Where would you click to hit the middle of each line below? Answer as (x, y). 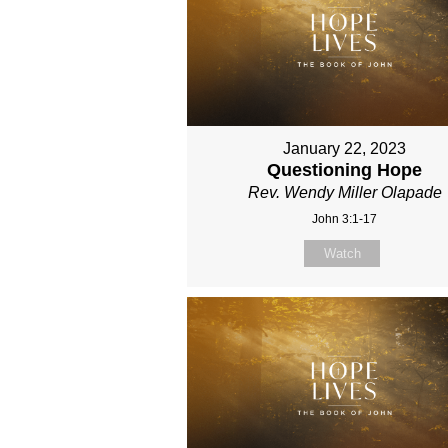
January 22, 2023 (345, 148)
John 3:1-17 (345, 218)
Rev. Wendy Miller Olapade (344, 192)
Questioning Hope (345, 169)
